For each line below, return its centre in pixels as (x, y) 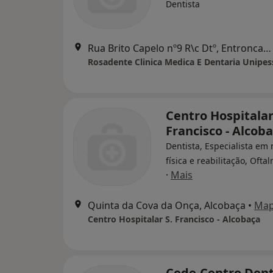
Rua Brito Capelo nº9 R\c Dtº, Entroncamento (267, 48)
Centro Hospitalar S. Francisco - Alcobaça (174, 219)
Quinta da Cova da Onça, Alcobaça (167, 205)
